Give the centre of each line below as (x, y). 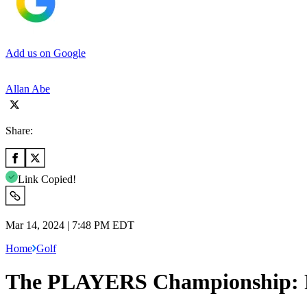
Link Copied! (47, 179)
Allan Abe (28, 88)
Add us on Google (46, 53)
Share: (19, 130)
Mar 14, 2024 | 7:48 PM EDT (70, 225)
